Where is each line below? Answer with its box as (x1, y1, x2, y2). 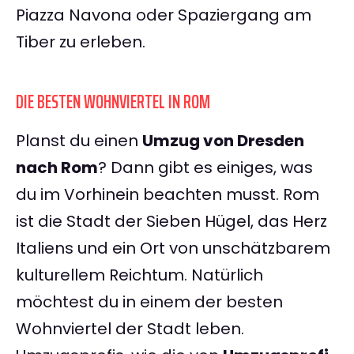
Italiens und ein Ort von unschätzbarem (16, 237, 330, 260)
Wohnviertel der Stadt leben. (16, 318, 244, 341)
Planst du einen (16, 130, 142, 153)
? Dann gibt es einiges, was (98, 156, 313, 179)
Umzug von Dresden (142, 130, 304, 153)
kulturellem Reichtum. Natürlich (16, 264, 263, 287)
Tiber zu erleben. (16, 31, 145, 54)
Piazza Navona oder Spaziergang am (16, 4, 311, 27)
